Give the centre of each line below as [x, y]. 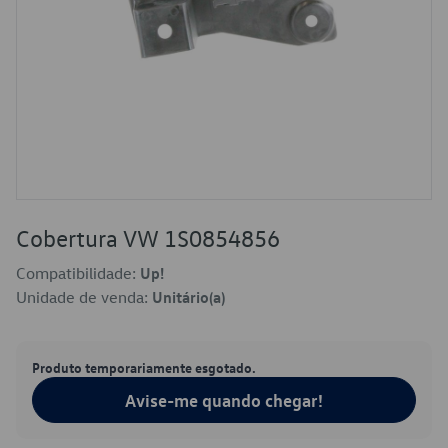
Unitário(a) [188, 297]
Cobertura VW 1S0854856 [148, 238]
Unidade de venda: [84, 297]
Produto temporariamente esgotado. [144, 367]
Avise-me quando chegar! [224, 400]
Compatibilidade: [78, 273]
